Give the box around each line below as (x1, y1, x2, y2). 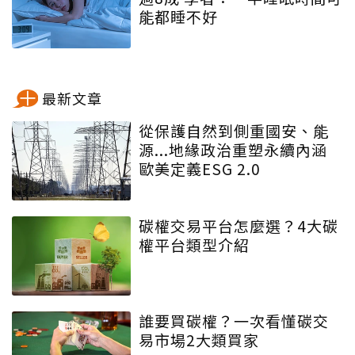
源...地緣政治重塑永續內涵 (139, 138, 327, 160)
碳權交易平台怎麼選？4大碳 (139, 214, 338, 236)
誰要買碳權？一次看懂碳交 (139, 309, 329, 331)
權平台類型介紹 (139, 233, 250, 255)
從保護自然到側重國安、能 (139, 119, 329, 141)
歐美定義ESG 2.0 (139, 157, 261, 179)
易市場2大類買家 (139, 328, 259, 350)
